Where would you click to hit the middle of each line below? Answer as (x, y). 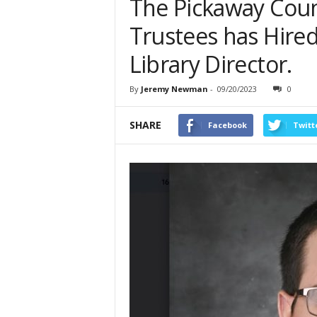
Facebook (227, 125)
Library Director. (213, 64)
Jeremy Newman (174, 89)
